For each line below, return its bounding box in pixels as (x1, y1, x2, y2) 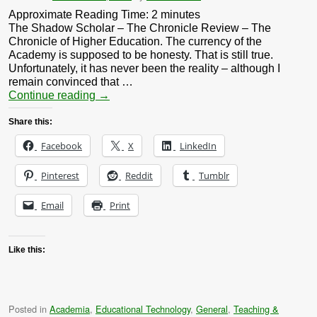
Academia (50, 301, 90, 316)
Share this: (8, 116, 52, 127)
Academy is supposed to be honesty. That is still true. (8, 48, 273, 61)
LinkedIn (180, 139, 217, 152)
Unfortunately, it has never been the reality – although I (8, 62, 280, 74)
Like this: (8, 244, 45, 255)
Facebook (41, 139, 82, 152)
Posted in (8, 301, 47, 316)
